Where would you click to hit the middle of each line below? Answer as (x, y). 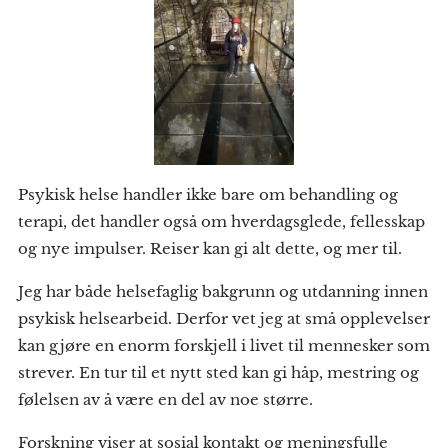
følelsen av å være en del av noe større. (165, 399)
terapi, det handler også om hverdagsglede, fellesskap (221, 221)
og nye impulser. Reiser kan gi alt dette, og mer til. (210, 248)
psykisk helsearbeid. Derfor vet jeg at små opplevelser (224, 318)
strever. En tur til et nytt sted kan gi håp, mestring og (218, 372)
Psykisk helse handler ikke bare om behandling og (208, 194)
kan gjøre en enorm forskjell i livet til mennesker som (224, 345)
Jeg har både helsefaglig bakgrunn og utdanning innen (223, 291)
